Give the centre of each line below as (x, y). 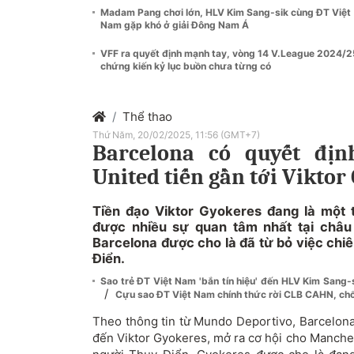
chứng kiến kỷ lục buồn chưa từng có (186, 66)
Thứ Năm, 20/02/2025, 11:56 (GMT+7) (176, 134)
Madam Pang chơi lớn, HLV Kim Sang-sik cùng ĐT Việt (226, 12)
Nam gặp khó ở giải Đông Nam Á (175, 24)
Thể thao (147, 116)
